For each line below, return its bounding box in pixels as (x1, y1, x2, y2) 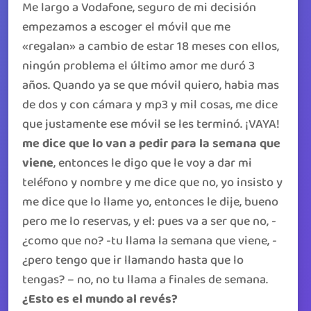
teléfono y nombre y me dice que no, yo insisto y (22, 172, 283, 193)
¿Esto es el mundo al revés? (22, 289, 178, 310)
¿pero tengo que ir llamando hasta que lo (22, 250, 244, 271)
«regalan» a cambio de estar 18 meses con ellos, (22, 36, 279, 57)
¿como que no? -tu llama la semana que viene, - (22, 230, 277, 251)
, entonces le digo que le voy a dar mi (53, 153, 252, 174)
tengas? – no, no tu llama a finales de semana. (22, 269, 268, 290)
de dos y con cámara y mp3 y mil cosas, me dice (22, 94, 278, 115)
